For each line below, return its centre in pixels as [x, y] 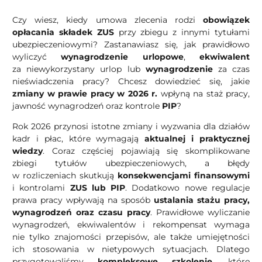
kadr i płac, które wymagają [79, 139]
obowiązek [226, 20]
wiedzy [27, 151]
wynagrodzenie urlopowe [122, 56]
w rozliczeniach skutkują [65, 176]
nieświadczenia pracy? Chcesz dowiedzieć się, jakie [131, 81]
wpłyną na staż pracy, [204, 93]
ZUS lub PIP [98, 188]
